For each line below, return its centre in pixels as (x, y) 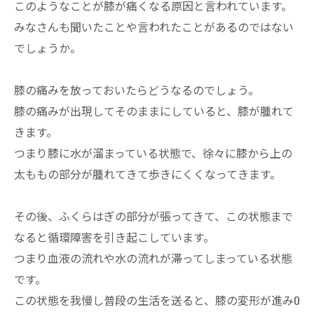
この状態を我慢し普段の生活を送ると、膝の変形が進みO (157, 300)
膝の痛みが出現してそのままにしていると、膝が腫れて (154, 110)
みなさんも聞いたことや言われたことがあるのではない (154, 26)
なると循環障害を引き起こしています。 (114, 237)
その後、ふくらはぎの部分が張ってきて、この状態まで (153, 216)
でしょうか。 (48, 47)
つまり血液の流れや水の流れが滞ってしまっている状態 (153, 258)
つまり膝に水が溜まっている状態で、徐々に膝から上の (153, 152)
